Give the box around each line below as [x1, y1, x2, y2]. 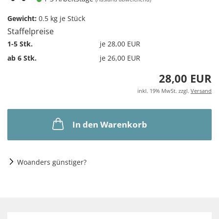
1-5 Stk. [7, 39, 33, 48]
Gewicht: [7, 14, 37, 23]
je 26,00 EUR [100, 53, 141, 63]
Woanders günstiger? [17, 157, 87, 167]
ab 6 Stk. [7, 53, 37, 63]
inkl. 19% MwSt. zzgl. [137, 87, 191, 94]
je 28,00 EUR [100, 39, 141, 48]
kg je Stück [48, 14, 85, 23]
